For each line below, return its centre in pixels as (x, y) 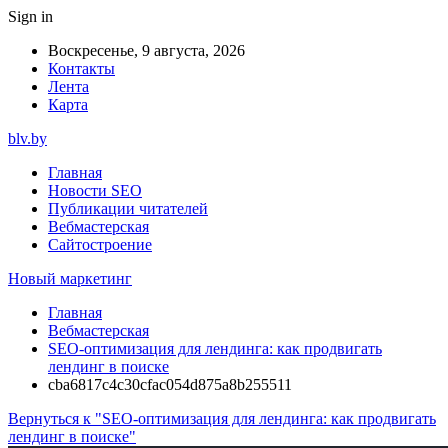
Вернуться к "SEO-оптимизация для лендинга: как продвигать (222, 418)
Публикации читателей (128, 208)
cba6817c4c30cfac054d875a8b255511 (170, 384)
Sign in (30, 16)
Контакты (81, 68)
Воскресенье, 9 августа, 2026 (146, 50)
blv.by (27, 138)
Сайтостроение (100, 244)
